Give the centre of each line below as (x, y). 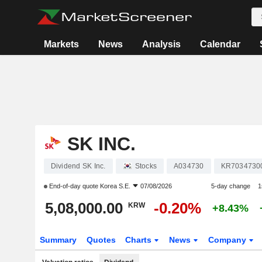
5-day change (230, 186)
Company (229, 240)
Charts (140, 240)
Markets (62, 44)
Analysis (162, 44)
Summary (58, 240)
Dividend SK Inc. (78, 166)
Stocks (146, 166)
